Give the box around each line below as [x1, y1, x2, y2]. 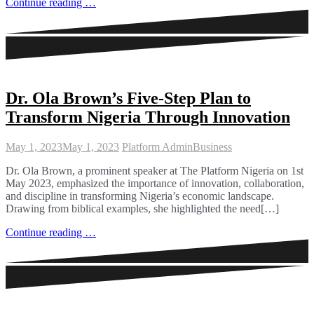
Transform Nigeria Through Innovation [6, 107, 290, 126]
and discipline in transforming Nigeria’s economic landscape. [6, 189, 274, 202]
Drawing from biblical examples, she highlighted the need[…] [6, 202, 279, 214]
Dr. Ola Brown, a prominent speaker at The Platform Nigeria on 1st [6, 164, 303, 177]
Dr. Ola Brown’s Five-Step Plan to [6, 88, 251, 107]
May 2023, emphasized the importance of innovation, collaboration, [6, 177, 304, 189]
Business [193, 140, 232, 153]
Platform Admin [122, 140, 193, 153]
